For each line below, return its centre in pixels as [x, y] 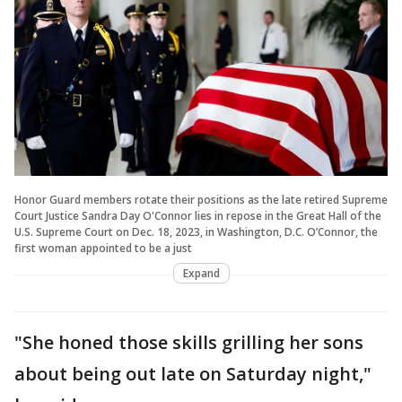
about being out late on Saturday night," [193, 373]
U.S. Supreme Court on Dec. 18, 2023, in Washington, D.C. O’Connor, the [196, 232]
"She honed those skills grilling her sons [189, 342]
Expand [201, 273]
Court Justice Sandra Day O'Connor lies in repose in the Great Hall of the [198, 215]
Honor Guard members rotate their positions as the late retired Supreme [201, 199]
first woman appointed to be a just [103, 248]
